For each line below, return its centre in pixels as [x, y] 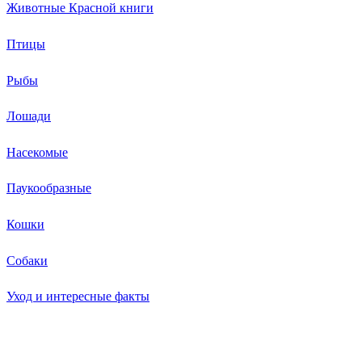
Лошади [29, 116]
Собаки [27, 259]
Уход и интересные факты [78, 296]
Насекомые [37, 151]
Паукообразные [49, 187]
